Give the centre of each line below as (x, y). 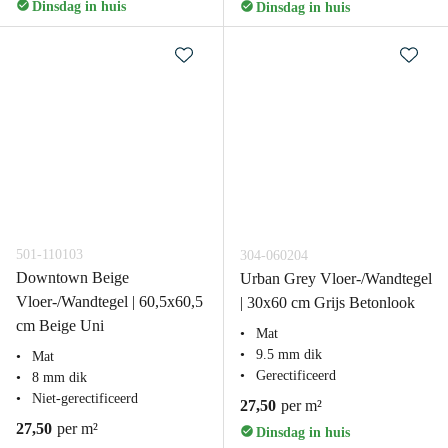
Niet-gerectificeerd (85, 398)
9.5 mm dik (289, 354)
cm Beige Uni (60, 325)
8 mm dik (59, 377)
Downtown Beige (72, 277)
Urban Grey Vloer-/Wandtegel (336, 278)
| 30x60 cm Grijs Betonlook (327, 302)
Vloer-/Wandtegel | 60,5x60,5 (109, 301)
